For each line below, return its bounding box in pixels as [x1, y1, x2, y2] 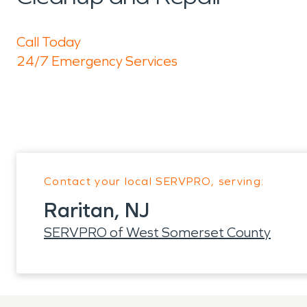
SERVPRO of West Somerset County [44, 224, 271, 241]
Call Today [16, 34, 81, 50]
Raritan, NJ [44, 198, 149, 223]
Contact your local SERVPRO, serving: [44, 175, 265, 188]
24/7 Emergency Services [16, 53, 177, 69]
